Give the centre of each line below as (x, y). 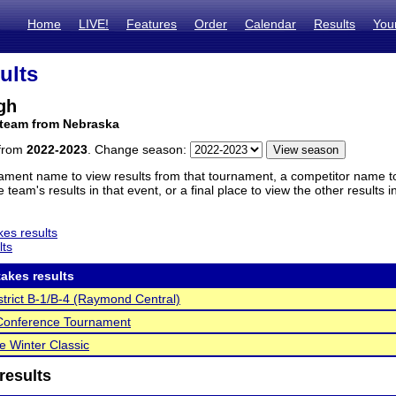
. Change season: (139, 149)
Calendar (270, 24)
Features (152, 24)
